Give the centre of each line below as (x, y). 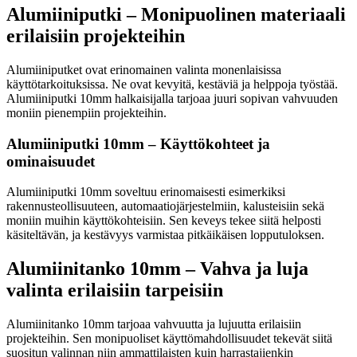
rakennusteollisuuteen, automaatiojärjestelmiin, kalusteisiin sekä (165, 206)
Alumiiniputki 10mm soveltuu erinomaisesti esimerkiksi (146, 192)
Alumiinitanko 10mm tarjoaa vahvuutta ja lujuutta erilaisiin (154, 324)
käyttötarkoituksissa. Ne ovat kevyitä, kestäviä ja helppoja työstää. (172, 84)
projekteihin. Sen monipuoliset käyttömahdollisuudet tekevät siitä (169, 339)
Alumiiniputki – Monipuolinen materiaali (176, 14)
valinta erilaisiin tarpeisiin (115, 290)
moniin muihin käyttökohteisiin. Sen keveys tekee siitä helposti (164, 221)
